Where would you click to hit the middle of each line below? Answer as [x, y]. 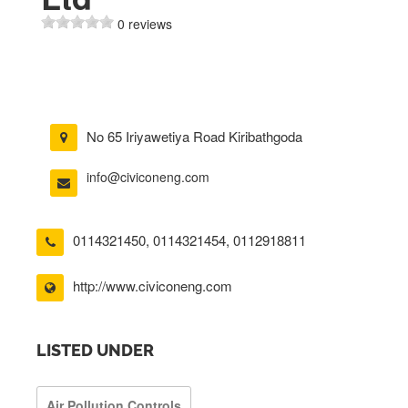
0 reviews [145, 24]
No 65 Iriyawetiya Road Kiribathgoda [194, 136]
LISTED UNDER [95, 350]
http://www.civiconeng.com [153, 286]
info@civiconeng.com [148, 177]
